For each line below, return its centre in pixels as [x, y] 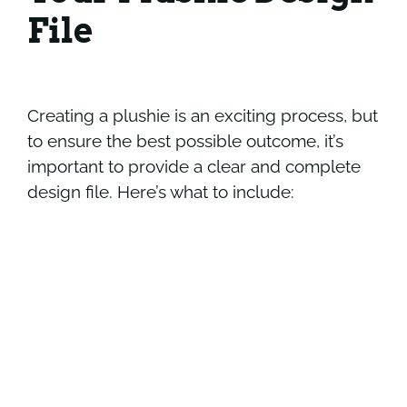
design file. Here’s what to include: [160, 191]
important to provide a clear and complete [194, 166]
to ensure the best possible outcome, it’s [185, 140]
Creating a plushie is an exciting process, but [202, 115]
